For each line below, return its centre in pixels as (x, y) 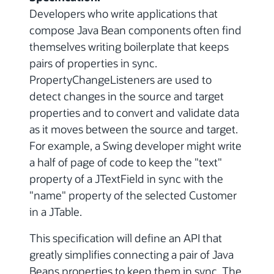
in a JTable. (56, 212)
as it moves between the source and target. (134, 129)
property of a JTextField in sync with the (126, 179)
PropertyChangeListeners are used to (120, 80)
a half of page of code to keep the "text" (126, 162)
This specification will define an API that (126, 238)
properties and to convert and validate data (134, 113)
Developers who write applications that (124, 14)
